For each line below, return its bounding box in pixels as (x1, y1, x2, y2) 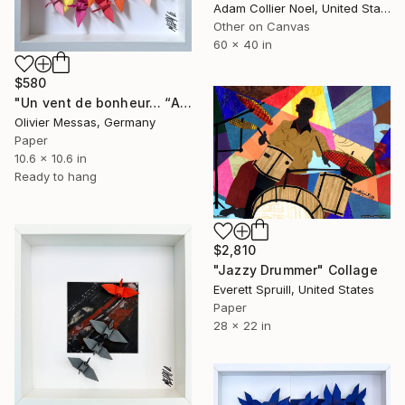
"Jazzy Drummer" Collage (213, 262, 378, 278)
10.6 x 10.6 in (14, 150, 87, 165)
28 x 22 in (213, 318, 271, 334)
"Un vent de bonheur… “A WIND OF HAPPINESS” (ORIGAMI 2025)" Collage (179, 94, 192, 110)
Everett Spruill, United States (213, 282, 374, 297)
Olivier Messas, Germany (14, 114, 155, 129)
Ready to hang (14, 168, 97, 184)
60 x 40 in (213, 37, 272, 52)
